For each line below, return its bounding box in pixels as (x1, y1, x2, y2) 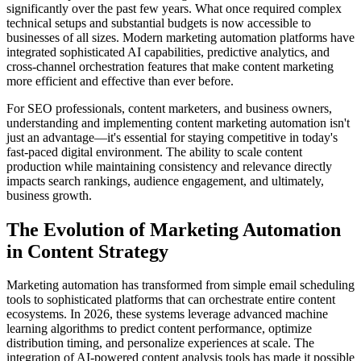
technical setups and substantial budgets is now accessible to (6, 15, 311, 30)
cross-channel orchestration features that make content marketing (6, 59, 334, 73)
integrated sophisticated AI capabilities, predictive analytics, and (6, 44, 330, 59)
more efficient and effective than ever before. (6, 73, 234, 88)
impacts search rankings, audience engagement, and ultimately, (6, 173, 324, 188)
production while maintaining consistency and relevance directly (6, 159, 332, 173)
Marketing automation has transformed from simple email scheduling (6, 278, 355, 293)
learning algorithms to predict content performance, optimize (6, 322, 312, 336)
